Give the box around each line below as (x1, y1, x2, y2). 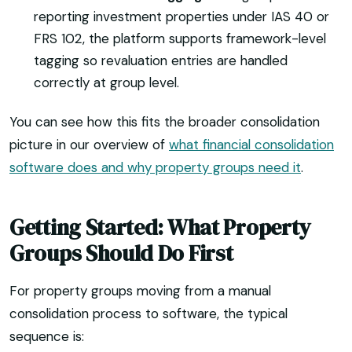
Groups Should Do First (9, 238, 233, 269)
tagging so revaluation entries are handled (33, 52, 288, 70)
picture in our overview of (9, 136, 169, 154)
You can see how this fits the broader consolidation (9, 113, 320, 131)
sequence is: (9, 328, 84, 346)
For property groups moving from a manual (9, 282, 271, 300)
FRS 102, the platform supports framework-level (33, 30, 326, 48)
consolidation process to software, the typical (9, 305, 288, 323)
